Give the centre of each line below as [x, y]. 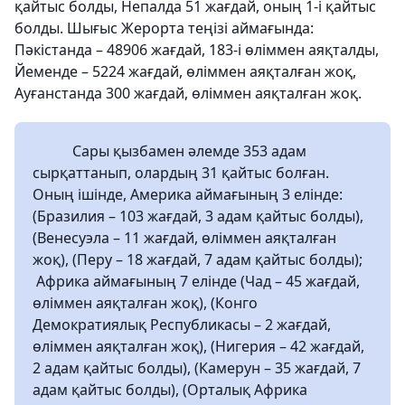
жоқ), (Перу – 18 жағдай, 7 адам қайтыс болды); [198, 259]
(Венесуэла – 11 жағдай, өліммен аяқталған [184, 237]
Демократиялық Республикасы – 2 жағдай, [182, 324]
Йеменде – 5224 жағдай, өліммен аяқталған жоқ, [185, 71]
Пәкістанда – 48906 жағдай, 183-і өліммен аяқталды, [197, 49]
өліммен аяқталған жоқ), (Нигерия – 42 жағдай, [198, 346]
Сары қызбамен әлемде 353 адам [170, 151]
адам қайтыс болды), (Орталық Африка [170, 389]
